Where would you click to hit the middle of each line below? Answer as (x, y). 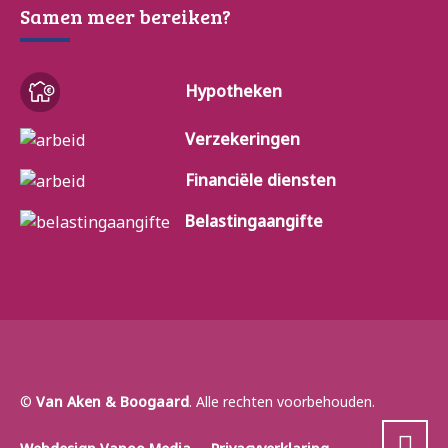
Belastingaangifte (254, 221)
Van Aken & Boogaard (112, 402)
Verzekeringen (242, 139)
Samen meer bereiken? (125, 16)
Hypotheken (233, 91)
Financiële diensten (260, 180)
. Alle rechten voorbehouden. (282, 402)
